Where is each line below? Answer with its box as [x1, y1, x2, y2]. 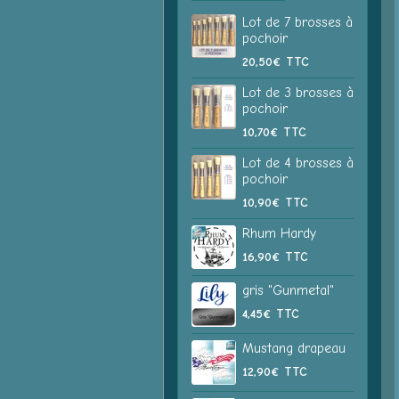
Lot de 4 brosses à [242, 155, 354, 171]
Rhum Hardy [242, 225, 316, 241]
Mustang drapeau [242, 340, 346, 356]
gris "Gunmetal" [242, 282, 334, 298]
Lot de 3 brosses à [242, 85, 354, 101]
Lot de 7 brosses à [242, 14, 353, 30]
